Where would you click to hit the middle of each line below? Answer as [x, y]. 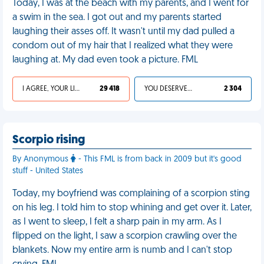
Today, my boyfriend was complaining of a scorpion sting [131, 194]
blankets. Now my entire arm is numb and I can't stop [122, 250]
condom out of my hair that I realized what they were [123, 46]
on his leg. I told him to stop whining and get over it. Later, [132, 208]
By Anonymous [42, 159]
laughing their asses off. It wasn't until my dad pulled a [123, 32]
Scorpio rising [49, 140]
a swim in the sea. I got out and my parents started [117, 18]
